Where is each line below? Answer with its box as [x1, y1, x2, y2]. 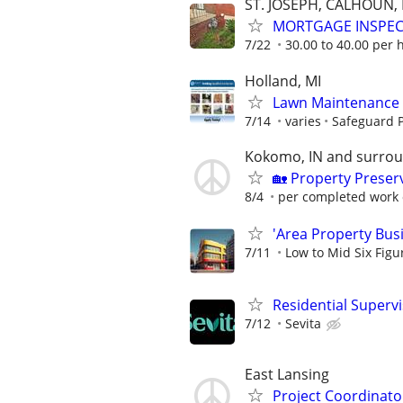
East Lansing [245, 364, 329, 385]
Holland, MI [245, 70, 321, 91]
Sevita [285, 315, 321, 333]
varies [285, 112, 321, 130]
